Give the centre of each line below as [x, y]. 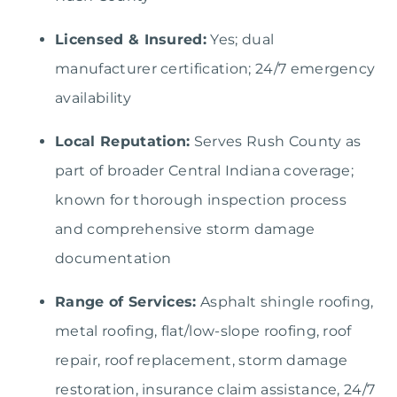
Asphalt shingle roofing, [285, 302]
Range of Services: [126, 302]
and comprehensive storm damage [185, 230]
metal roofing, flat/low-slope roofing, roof [203, 331]
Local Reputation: [123, 142]
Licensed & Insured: [131, 40]
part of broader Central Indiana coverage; [205, 171]
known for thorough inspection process [201, 200]
